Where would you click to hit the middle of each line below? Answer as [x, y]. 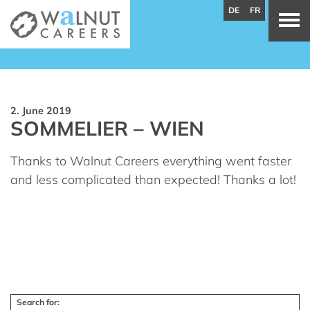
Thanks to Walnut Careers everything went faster [151, 161]
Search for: [38, 302]
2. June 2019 [41, 111]
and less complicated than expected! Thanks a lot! [153, 180]
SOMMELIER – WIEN [107, 128]
